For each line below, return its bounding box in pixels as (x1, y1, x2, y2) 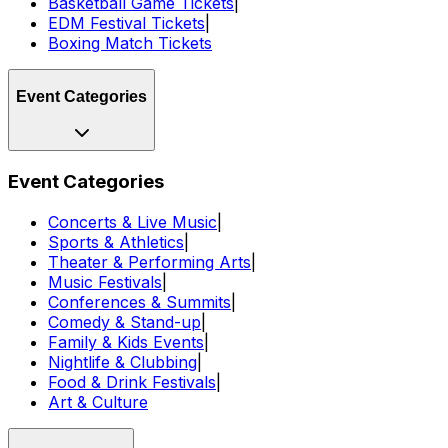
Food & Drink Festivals (48, 371, 216, 392)
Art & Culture (48, 391, 148, 412)
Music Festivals (48, 271, 162, 292)
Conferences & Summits (48, 291, 231, 312)
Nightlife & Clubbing (48, 351, 197, 372)
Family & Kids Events (48, 331, 204, 352)
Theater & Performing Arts (48, 251, 251, 272)
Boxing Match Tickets (48, 33, 212, 54)
